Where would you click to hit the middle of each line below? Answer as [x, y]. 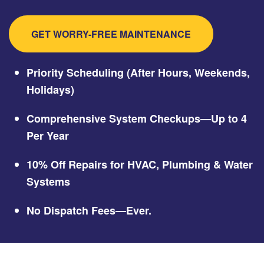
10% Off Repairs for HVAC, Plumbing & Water [140, 165]
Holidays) [50, 90]
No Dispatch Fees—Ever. [89, 211]
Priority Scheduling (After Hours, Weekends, [138, 73]
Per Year [48, 136]
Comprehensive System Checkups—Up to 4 [137, 119]
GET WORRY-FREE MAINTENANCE [111, 34]
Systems [48, 182]
